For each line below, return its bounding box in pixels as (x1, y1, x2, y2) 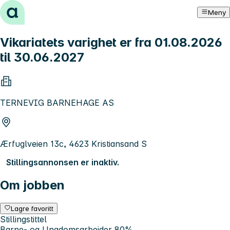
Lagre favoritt (11, 204, 54, 213)
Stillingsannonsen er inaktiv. (6, 157, 119, 167)
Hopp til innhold (4, 4, 67, 14)
